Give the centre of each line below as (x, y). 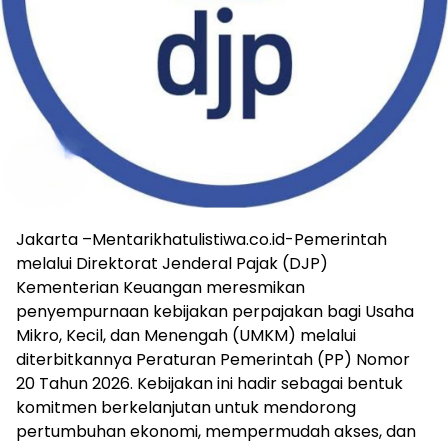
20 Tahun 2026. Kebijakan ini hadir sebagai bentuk (209, 383)
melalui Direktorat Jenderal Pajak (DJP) (172, 263)
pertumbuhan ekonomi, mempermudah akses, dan (216, 431)
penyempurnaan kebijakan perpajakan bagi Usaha (215, 311)
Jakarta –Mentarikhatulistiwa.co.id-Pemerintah (201, 239)
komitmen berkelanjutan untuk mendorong (186, 407)
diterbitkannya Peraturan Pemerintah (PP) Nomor (213, 359)
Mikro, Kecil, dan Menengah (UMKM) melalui (186, 335)
